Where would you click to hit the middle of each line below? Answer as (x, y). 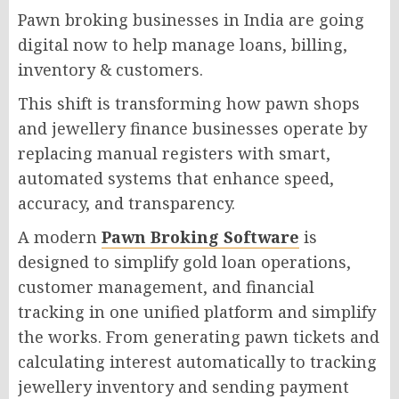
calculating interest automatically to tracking (197, 361)
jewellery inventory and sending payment (183, 386)
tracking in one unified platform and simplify (197, 311)
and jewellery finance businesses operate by (192, 128)
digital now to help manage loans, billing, (183, 44)
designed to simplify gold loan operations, (184, 261)
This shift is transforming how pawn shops (189, 103)
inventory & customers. (110, 69)
